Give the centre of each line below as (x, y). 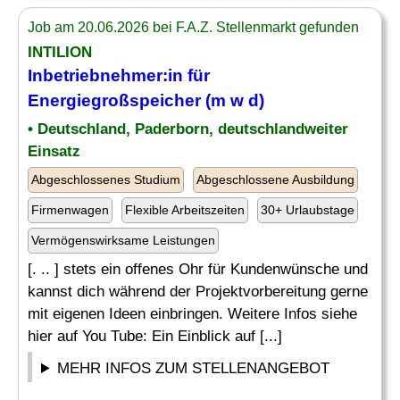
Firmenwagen (70, 210)
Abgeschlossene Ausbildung (275, 179)
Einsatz (54, 151)
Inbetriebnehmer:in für (119, 75)
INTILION (60, 52)
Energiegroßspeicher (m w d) (146, 100)
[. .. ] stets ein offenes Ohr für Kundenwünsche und (198, 269)
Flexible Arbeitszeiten (185, 210)
